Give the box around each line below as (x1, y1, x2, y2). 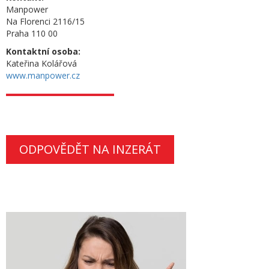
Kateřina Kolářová (6, 58, 77, 69)
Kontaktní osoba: (6, 46, 80, 57)
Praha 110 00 (6, 28, 58, 39)
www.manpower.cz (6, 70, 80, 81)
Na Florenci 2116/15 (6, 16, 85, 27)
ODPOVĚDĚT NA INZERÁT (19, 141, 161, 157)
